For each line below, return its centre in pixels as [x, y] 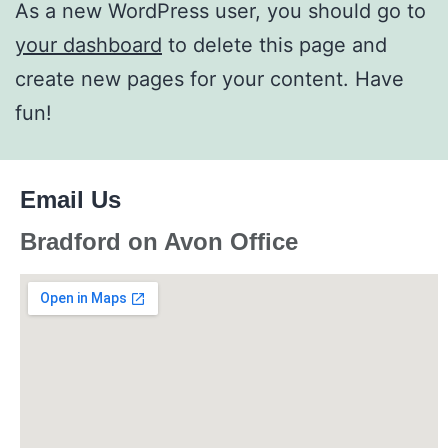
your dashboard [88, 45]
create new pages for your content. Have [209, 79]
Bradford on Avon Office [159, 242]
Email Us [74, 200]
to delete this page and [274, 45]
